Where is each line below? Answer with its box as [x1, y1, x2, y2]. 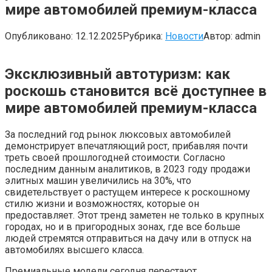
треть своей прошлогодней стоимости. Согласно [5, 151, 225, 163]
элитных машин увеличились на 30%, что [5, 174, 191, 186]
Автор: [203, 30, 233, 42]
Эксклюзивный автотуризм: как [5, 65, 230, 83]
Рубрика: [123, 30, 163, 42]
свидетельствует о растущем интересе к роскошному [5, 186, 250, 198]
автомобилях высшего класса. [5, 243, 144, 256]
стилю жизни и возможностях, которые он [5, 197, 199, 209]
